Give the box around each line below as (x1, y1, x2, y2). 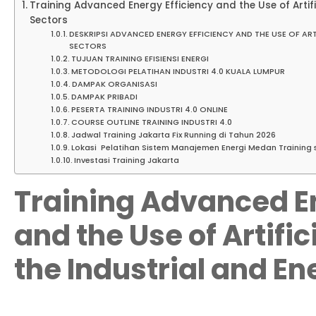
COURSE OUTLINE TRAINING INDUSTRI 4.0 (71, 116, 234, 128)
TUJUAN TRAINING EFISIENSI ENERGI (71, 53, 211, 65)
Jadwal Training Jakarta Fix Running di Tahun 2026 (71, 129, 276, 141)
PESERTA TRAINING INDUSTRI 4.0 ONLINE (71, 104, 228, 116)
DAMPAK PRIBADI (71, 91, 140, 103)
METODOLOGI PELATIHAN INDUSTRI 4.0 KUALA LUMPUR (71, 66, 285, 78)
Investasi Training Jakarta (73, 154, 179, 166)
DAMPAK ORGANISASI (71, 78, 159, 90)
